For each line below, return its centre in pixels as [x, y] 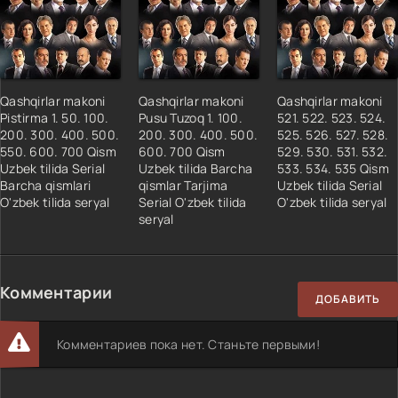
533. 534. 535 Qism [334, 168]
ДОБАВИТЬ [348, 299]
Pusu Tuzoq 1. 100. [191, 117]
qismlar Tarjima [183, 185]
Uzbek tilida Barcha [196, 168]
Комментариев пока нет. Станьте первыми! [188, 344]
